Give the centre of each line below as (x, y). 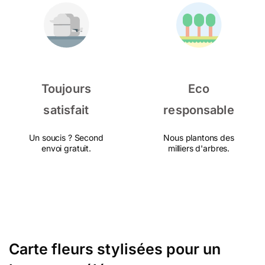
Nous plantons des (199, 138)
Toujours (66, 89)
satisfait (66, 110)
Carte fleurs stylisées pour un (115, 249)
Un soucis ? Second (66, 138)
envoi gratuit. (66, 148)
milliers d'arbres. (199, 148)
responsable (199, 110)
